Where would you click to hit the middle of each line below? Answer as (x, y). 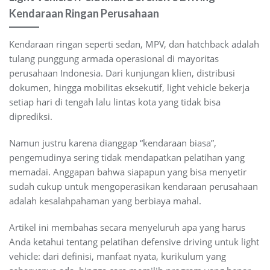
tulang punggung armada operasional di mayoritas (114, 58)
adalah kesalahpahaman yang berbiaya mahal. (105, 200)
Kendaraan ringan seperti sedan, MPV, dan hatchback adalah (134, 44)
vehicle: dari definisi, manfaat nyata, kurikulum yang (118, 256)
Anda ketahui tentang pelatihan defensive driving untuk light (134, 241)
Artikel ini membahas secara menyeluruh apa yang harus (127, 227)
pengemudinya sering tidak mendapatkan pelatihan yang (127, 157)
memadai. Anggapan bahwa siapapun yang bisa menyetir (128, 171)
